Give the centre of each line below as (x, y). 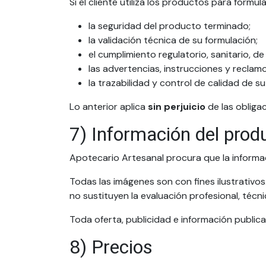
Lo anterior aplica (109, 107)
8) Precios (111, 247)
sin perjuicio (177, 107)
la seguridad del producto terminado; (170, 26)
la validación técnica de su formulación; (173, 40)
